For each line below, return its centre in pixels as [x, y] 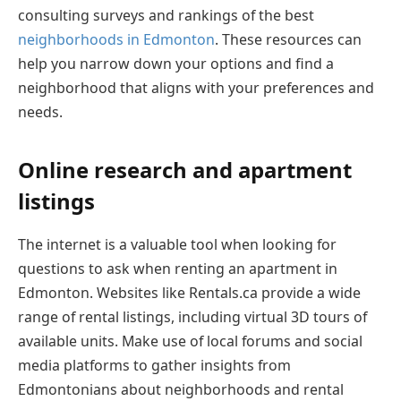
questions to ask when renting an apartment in [178, 268]
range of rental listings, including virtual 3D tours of [192, 316]
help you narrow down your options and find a [176, 64]
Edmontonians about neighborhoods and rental [181, 389]
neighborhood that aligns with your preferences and [196, 88]
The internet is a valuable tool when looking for [177, 244]
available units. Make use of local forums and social [190, 341]
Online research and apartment [185, 169]
